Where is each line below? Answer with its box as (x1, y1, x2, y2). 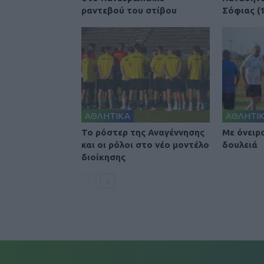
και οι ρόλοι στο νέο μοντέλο (81, 140, 209, 150)
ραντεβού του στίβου (81, 5, 177, 16)
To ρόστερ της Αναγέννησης (81, 127, 204, 138)
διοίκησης (81, 152, 126, 163)
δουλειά (222, 140, 258, 150)
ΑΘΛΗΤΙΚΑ (85, 111, 130, 121)
